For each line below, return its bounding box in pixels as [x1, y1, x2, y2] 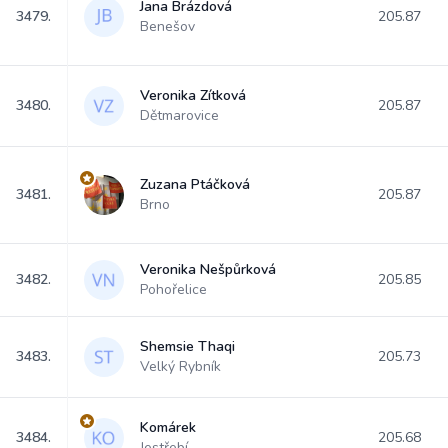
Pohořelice [140, 280, 207, 299]
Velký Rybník [140, 357, 221, 376]
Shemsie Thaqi [140, 337, 235, 356]
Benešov [140, 17, 195, 36]
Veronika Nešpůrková [140, 260, 276, 279]
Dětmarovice [140, 106, 219, 125]
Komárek [140, 418, 196, 437]
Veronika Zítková [140, 86, 246, 105]
